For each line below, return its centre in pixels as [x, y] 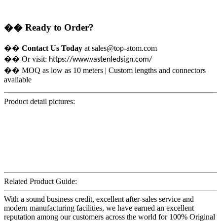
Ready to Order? [59, 27]
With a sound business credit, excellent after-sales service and [99, 199]
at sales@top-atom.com [120, 48]
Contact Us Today [52, 48]
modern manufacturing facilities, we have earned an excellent [99, 208]
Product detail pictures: [39, 101]
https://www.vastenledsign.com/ [100, 59]
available [18, 79]
